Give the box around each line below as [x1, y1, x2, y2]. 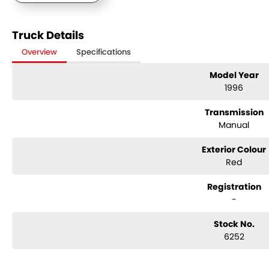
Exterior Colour [202, 144, 267, 156]
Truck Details [12, 28, 84, 43]
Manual [219, 119, 250, 131]
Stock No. [213, 218, 255, 230]
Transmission [204, 106, 264, 118]
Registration [207, 181, 261, 193]
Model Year [209, 69, 259, 81]
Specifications [76, 46, 131, 58]
